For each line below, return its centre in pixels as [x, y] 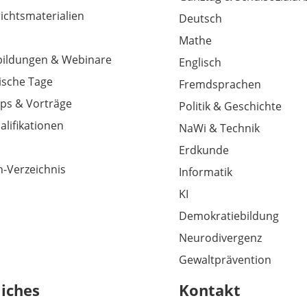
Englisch [200, 63]
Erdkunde [204, 150]
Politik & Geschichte [231, 107]
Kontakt [210, 290]
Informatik [206, 172]
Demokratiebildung [229, 216]
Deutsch [201, 19]
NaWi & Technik [220, 128]
